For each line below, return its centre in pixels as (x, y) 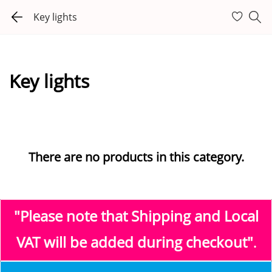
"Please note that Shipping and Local (136, 216)
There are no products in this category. (136, 157)
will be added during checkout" (148, 242)
